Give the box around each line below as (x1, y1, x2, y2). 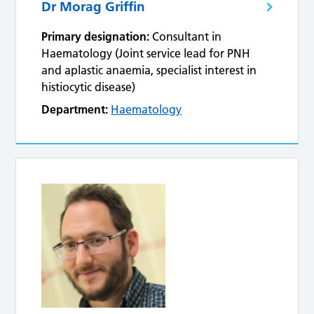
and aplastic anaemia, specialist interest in (41, 63, 257, 78)
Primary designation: (41, 29, 150, 44)
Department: (41, 102, 109, 117)
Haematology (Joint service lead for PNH (41, 46, 251, 61)
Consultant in (152, 29, 222, 44)
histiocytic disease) (41, 80, 136, 95)
